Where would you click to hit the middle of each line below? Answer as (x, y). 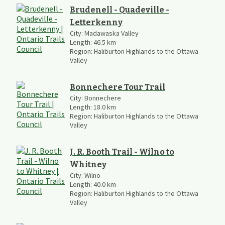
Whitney (88, 164)
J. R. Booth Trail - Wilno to (122, 152)
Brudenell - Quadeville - (120, 10)
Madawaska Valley (111, 33)
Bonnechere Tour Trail (118, 87)
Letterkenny (96, 22)
